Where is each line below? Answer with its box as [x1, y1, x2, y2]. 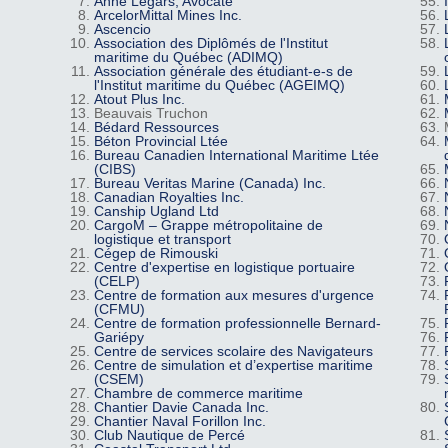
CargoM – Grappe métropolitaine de [93, 217, 323, 234]
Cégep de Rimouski [93, 245, 218, 262]
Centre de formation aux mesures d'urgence [93, 287, 374, 304]
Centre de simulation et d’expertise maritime [93, 357, 373, 374]
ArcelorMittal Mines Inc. [93, 7, 242, 24]
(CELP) [93, 273, 140, 290]
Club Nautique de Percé [93, 427, 245, 444]
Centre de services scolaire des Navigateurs [93, 343, 373, 360]
